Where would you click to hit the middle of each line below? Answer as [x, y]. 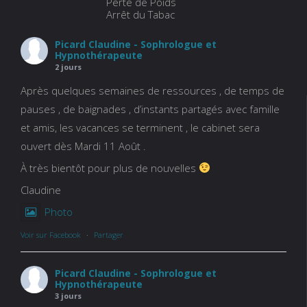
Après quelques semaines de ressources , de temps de [152, 90]
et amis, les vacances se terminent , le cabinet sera [140, 127]
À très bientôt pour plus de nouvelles [109, 168]
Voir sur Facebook [50, 234]
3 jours [68, 295]
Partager [108, 234]
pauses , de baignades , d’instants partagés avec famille [150, 109]
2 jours [68, 66]
